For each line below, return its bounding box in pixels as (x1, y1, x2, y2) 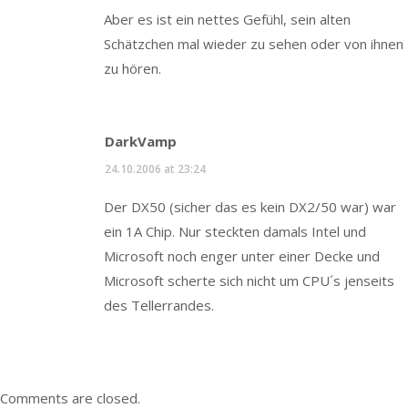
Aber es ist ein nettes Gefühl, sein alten (104, 10, 351, 29)
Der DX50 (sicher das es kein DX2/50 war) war (104, 197, 396, 216)
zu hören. (104, 59, 161, 78)
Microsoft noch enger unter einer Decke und (104, 246, 380, 265)
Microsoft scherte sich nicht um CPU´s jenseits (104, 270, 394, 290)
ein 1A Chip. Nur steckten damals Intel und (104, 221, 366, 240)
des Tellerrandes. (104, 295, 214, 314)
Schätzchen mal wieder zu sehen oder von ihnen (104, 35, 403, 54)
